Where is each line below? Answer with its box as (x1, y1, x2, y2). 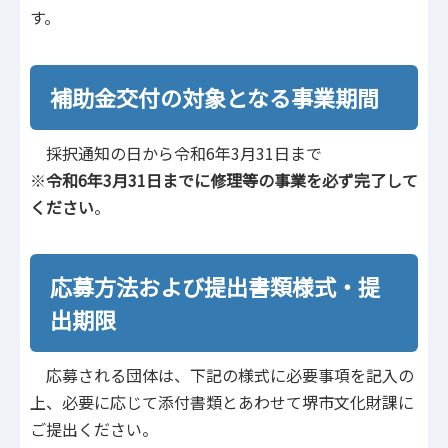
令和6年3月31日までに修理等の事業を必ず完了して (46, 167, 418, 192)
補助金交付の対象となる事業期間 (50, 80, 379, 113)
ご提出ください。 (30, 417, 158, 442)
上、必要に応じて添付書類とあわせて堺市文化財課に (30, 390, 414, 415)
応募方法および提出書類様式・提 (50, 270, 380, 303)
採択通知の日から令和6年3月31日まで (30, 140, 322, 165)
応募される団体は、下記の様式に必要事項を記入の (30, 363, 414, 388)
